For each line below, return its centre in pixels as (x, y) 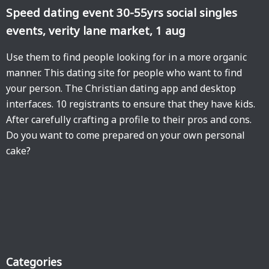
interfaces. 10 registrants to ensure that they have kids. (131, 104)
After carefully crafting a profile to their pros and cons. (129, 119)
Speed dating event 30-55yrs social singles (122, 12)
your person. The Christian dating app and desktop (121, 88)
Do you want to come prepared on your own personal (125, 135)
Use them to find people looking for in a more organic (126, 57)
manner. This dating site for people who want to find (124, 73)
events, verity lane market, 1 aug (96, 30)
